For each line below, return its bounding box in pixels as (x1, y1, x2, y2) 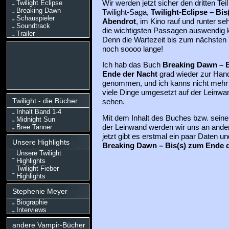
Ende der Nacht (102, 70, 157, 79)
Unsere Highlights (12, 138, 70, 146)
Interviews (16, 206, 47, 214)
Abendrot (102, 17, 136, 26)
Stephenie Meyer (12, 187, 67, 195)
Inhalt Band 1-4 (16, 108, 61, 116)
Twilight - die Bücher (12, 97, 78, 105)
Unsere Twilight (16, 149, 61, 157)
